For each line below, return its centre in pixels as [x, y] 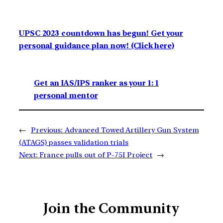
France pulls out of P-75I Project [96, 155]
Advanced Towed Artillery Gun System [132, 130]
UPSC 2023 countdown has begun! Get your [101, 34]
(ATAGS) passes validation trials [74, 142]
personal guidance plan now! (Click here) [97, 46]
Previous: [47, 130]
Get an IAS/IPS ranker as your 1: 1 [96, 83]
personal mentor [66, 95]
